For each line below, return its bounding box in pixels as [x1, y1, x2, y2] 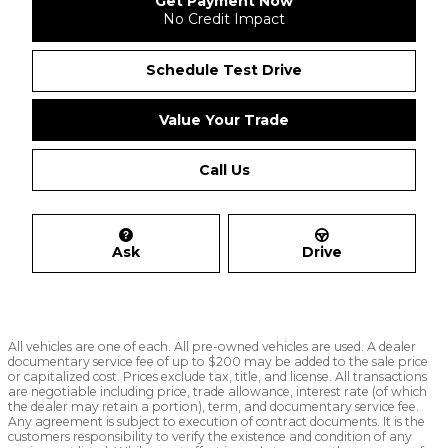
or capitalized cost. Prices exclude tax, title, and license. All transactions [8, 369, 427, 385]
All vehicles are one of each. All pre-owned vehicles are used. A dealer [8, 339, 416, 355]
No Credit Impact [163, 9, 285, 28]
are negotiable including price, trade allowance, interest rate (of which [8, 384, 427, 400]
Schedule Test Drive [146, 60, 302, 79]
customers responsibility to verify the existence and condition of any [8, 429, 412, 445]
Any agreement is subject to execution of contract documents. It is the [8, 414, 425, 430]
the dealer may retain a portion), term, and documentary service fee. [8, 399, 419, 415]
